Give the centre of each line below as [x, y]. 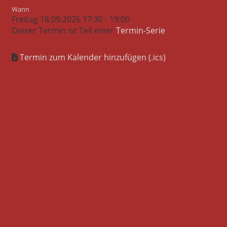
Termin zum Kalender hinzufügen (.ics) [93, 57]
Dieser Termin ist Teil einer [64, 30]
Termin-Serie [141, 30]
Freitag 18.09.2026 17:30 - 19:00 [71, 19]
